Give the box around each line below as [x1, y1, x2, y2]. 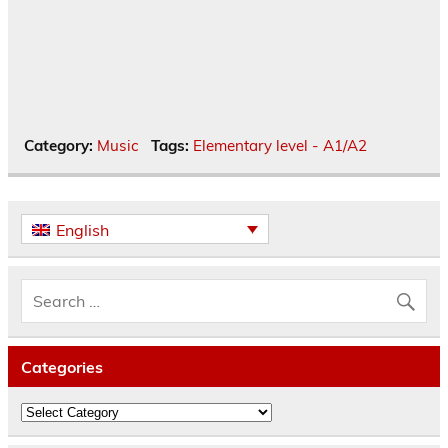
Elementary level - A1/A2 [192, 135, 367, 155]
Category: [24, 135, 97, 155]
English [56, 219, 110, 240]
